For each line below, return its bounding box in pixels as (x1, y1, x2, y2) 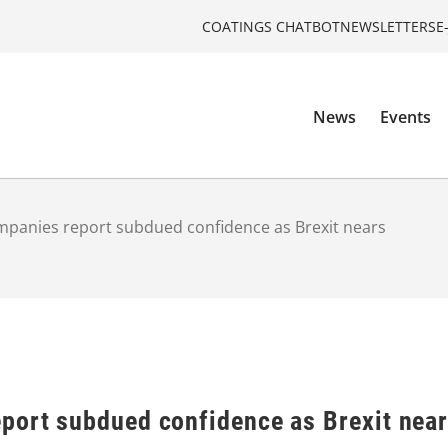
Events (380, 106, 432, 129)
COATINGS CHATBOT (202, 16, 340, 36)
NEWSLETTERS (340, 16, 436, 36)
